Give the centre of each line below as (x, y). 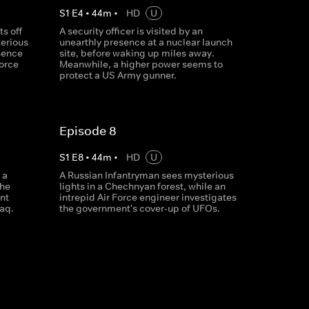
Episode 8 (88, 131)
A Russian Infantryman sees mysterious (146, 175)
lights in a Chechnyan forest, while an (142, 186)
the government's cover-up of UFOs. (139, 208)
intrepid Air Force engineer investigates (148, 197)
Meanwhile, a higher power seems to (141, 64)
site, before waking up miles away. (137, 53)
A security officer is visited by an (131, 31)
